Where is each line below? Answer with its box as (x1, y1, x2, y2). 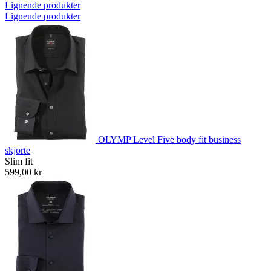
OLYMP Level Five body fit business (98, 134, 241, 145)
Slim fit (5, 155, 33, 166)
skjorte (5, 145, 30, 155)
